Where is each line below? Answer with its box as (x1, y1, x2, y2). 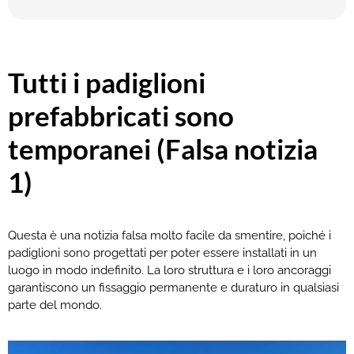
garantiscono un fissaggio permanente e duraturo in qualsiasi (8, 280, 339, 295)
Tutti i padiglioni (8, 65, 205, 99)
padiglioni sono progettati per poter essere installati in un (8, 245, 317, 260)
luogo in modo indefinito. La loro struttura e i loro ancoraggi (8, 262, 331, 277)
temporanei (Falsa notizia (8, 131, 318, 165)
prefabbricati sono (8, 98, 234, 132)
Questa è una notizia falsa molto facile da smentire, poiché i (8, 228, 331, 243)
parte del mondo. (8, 297, 102, 312)
